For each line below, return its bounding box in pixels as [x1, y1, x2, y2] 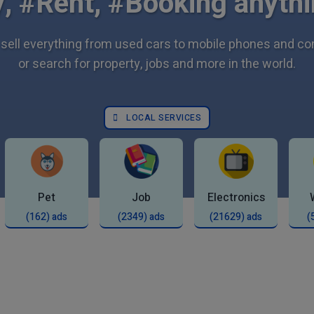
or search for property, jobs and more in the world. [18, 55, 296, 74]
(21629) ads [210, 210, 262, 224]
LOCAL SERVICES [126, 111, 201, 124]
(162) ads [26, 210, 67, 224]
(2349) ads [118, 210, 165, 224]
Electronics [207, 189, 265, 206]
